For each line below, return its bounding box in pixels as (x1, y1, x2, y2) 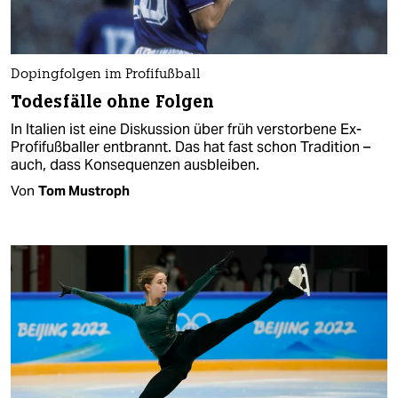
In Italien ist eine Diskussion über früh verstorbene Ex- (11, 120, 362, 139)
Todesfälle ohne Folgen (11, 91, 215, 114)
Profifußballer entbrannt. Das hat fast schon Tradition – (11, 138, 370, 157)
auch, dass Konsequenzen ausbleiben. (11, 155, 259, 175)
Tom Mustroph (38, 182, 130, 200)
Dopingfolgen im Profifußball (11, 68, 201, 83)
